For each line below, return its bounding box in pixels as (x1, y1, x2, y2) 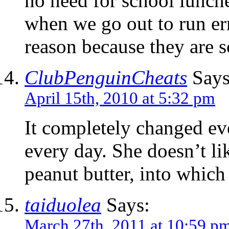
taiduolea (25, 194, 101, 216)
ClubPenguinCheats (25, 66, 187, 89)
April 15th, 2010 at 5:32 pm (25, 89, 215, 108)
